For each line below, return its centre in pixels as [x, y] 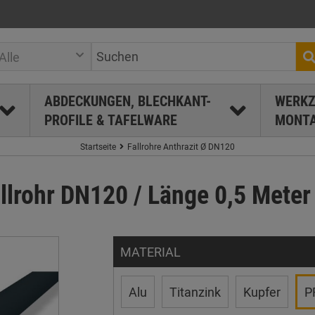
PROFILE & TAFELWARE [110, 120]
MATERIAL [150, 252]
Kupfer [262, 292]
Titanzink [195, 292]
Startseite [98, 146]
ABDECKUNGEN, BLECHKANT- [127, 101]
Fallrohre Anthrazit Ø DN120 [181, 146]
